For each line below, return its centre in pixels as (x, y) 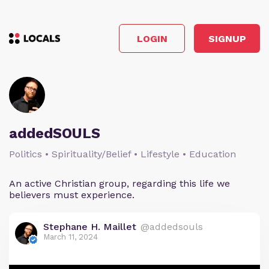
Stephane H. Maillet (90, 227)
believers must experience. (72, 195)
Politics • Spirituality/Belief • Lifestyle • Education (122, 154)
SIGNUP (227, 38)
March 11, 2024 (71, 237)
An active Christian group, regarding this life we (119, 183)
